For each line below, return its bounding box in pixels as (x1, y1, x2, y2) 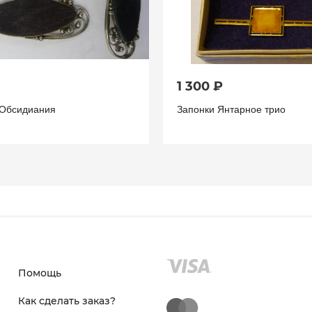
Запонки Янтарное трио (177, 102, 286, 115)
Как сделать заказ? (17, 294, 116, 307)
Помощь (17, 266, 61, 279)
